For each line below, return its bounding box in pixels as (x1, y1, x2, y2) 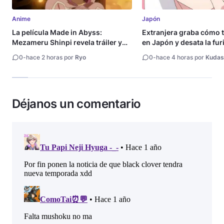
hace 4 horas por (156, 53, 205, 61)
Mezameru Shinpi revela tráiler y (12, 37, 122, 46)
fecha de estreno (12, 47, 69, 56)
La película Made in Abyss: (12, 27, 102, 36)
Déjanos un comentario (12, 96, 141, 111)
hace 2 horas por (26, 53, 75, 61)
